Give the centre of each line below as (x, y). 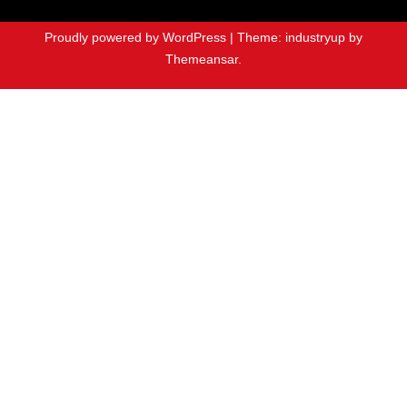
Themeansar (202, 59)
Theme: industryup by (300, 37)
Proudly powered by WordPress (137, 37)
